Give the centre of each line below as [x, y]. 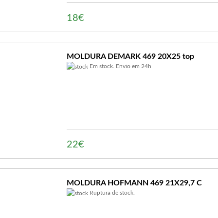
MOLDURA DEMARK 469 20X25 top [130, 56]
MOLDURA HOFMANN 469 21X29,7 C [134, 183]
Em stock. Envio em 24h [120, 66]
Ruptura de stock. [111, 193]
